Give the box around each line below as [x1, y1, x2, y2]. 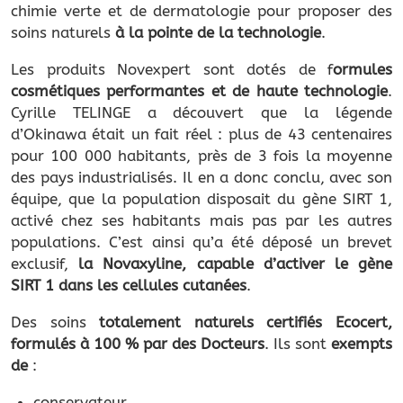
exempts [331, 334, 392, 353]
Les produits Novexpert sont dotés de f [11, 59, 333, 78]
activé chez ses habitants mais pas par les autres [11, 210, 392, 229]
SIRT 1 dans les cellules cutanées [11, 275, 246, 294]
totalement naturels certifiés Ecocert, [99, 312, 393, 331]
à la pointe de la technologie [115, 22, 321, 41]
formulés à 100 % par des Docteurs [11, 334, 264, 353]
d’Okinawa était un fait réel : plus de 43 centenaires [11, 124, 392, 143]
